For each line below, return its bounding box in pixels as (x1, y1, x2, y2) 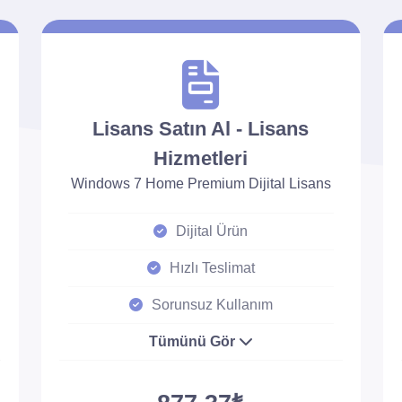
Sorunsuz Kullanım (151, 297, 273, 312)
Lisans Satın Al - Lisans (92, 118, 310, 140)
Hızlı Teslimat (169, 260, 255, 275)
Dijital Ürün (176, 223, 249, 239)
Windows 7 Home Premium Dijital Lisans (70, 176, 331, 191)
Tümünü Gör (148, 334, 239, 349)
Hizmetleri (153, 147, 249, 170)
